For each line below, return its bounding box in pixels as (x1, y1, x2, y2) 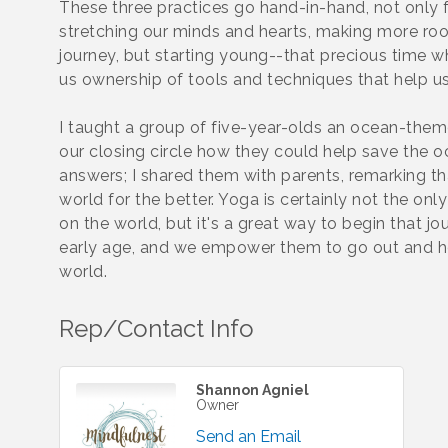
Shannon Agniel (196, 382, 309, 398)
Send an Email (196, 427, 301, 446)
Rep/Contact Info (59, 314, 254, 343)
